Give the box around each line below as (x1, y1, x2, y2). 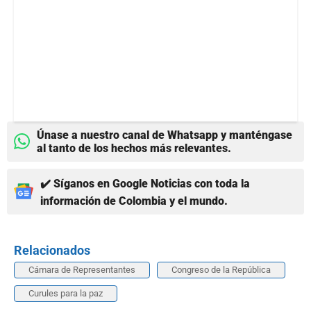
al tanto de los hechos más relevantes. (37, 141, 231, 155)
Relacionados (14, 242, 90, 258)
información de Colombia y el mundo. (40, 194, 228, 208)
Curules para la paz (28, 287, 103, 299)
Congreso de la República (171, 264, 271, 275)
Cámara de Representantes (28, 264, 135, 275)
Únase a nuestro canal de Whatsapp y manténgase (37, 128, 292, 142)
